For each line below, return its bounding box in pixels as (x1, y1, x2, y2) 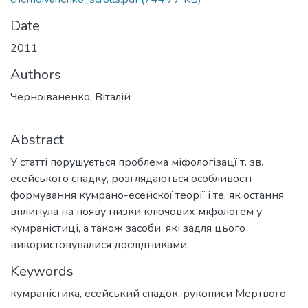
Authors (10, 65, 61, 84)
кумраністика (10, 286, 80, 301)
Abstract (10, 131, 64, 149)
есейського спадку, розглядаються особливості (10, 171, 252, 186)
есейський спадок (85, 286, 178, 301)
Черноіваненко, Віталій (10, 89, 131, 104)
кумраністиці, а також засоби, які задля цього (10, 221, 245, 236)
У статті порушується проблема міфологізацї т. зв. (10, 155, 263, 170)
